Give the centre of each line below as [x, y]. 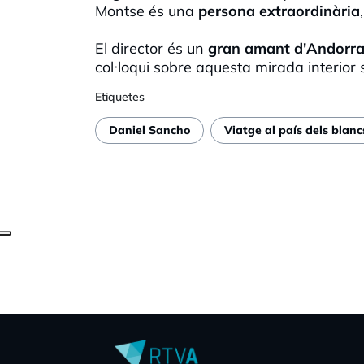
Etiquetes [120, 96]
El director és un [152, 48]
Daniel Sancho [149, 130]
